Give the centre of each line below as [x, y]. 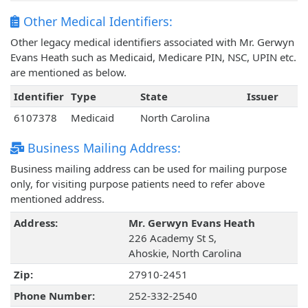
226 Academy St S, [172, 238]
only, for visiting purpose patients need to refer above [137, 184]
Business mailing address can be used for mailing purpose [148, 169]
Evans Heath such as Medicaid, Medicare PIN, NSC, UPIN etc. [153, 57]
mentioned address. [57, 199]
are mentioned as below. [68, 73]
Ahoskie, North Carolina [185, 253]
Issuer [262, 97]
